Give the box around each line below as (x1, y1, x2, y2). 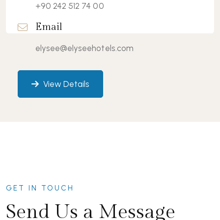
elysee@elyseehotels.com (35, 43, 134, 53)
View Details (41, 79, 90, 89)
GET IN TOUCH (6, 183, 74, 192)
